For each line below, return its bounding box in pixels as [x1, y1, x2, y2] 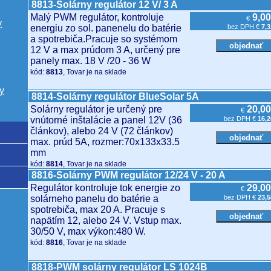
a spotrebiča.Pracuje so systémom [30, 34, 177, 44]
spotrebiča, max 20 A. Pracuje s [30, 204, 165, 215]
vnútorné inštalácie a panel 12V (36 [30, 115, 182, 125]
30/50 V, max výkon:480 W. [30, 226, 146, 237]
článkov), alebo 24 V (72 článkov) [30, 126, 173, 136]
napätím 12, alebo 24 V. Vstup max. [30, 215, 181, 226]
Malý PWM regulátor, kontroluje [30, 12, 164, 22]
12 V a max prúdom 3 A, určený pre [30, 45, 180, 55]
